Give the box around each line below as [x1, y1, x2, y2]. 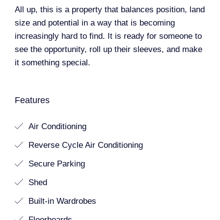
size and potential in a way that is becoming [15, 18, 175, 27]
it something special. [15, 58, 90, 67]
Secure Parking [26, 159, 85, 168]
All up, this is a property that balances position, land [15, 5, 205, 14]
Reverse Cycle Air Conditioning [26, 140, 143, 150]
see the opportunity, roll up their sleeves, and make [15, 45, 202, 54]
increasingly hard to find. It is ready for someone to [15, 31, 202, 41]
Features [15, 95, 50, 105]
